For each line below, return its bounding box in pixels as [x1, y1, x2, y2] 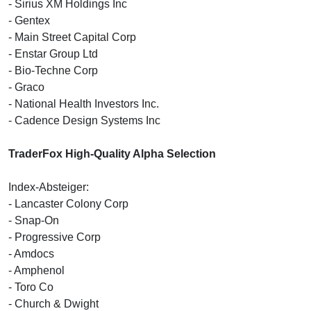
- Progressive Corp [8, 230, 101, 243]
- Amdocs [8, 247, 54, 260]
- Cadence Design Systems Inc [8, 114, 160, 126]
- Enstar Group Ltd [8, 47, 98, 60]
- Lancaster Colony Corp [8, 197, 128, 210]
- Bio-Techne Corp [8, 64, 98, 76]
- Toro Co [8, 280, 53, 293]
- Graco [8, 81, 44, 93]
